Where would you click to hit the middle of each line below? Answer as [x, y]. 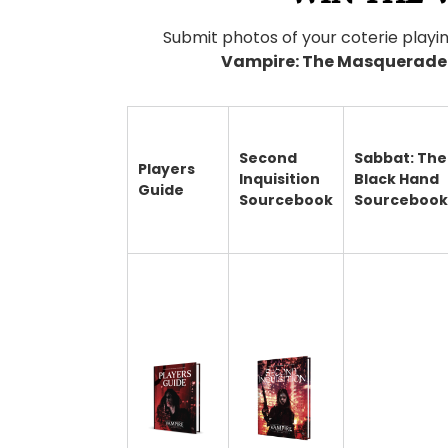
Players [166, 169]
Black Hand [396, 179]
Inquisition [279, 179]
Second [268, 158]
